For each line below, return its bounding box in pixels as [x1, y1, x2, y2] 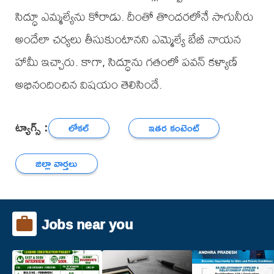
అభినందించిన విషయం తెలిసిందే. [15, 72, 162, 97]
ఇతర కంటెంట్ [149, 119, 200, 137]
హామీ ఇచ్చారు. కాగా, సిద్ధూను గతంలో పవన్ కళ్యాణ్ [15, 50, 238, 74]
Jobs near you [42, 212, 133, 238]
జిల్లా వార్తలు [35, 154, 78, 172]
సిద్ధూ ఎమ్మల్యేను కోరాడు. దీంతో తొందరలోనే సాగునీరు [15, 4, 254, 29]
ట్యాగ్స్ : [15, 115, 48, 138]
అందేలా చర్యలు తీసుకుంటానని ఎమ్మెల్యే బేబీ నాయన [15, 27, 241, 51]
